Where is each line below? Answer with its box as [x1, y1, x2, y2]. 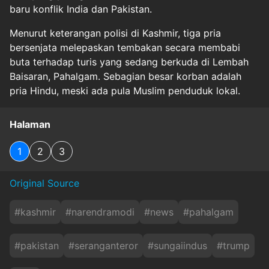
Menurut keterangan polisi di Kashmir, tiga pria [10, 26, 221, 39]
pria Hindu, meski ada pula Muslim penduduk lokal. [10, 84, 240, 97]
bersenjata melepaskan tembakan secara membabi [10, 41, 240, 53]
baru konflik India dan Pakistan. [10, 2, 152, 15]
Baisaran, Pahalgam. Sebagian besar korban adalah [10, 70, 241, 82]
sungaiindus [154, 239, 207, 252]
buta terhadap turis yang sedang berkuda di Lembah [10, 55, 249, 68]
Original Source [10, 177, 79, 189]
